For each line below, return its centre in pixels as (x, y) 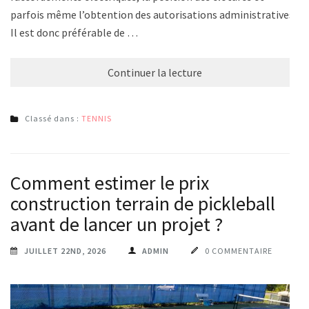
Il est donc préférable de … (74, 32)
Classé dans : (53, 118)
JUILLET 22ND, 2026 (65, 250)
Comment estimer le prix (110, 182)
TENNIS (97, 118)
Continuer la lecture (154, 72)
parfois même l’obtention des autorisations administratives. (153, 14)
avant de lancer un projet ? (117, 224)
